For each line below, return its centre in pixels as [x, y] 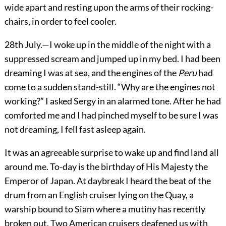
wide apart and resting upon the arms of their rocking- [109, 7]
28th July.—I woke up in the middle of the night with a [107, 45]
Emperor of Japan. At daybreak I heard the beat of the [107, 181]
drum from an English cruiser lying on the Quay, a [99, 195]
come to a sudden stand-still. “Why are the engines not [110, 87]
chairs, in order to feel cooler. [60, 21]
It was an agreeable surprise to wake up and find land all [111, 153]
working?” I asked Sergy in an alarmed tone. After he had [112, 101]
